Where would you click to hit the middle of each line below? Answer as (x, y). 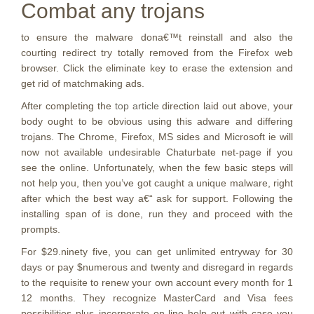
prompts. (41, 229)
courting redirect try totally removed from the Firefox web (157, 53)
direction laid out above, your (226, 106)
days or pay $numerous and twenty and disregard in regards (157, 267)
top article (137, 106)
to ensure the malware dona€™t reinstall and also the (157, 37)
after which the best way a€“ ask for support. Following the (157, 198)
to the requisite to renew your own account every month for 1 (157, 282)
